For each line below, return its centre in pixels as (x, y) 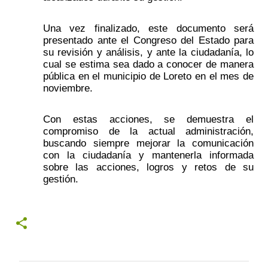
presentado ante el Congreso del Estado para (148, 40)
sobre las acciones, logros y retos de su (148, 167)
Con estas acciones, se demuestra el (148, 119)
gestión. (61, 179)
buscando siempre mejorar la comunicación (148, 143)
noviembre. (68, 88)
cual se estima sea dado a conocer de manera (148, 64)
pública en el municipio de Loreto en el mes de (148, 76)
